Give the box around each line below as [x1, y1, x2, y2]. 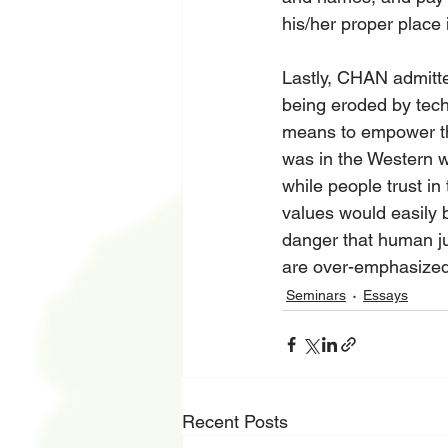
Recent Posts [182, 411, 288, 432]
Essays [363, 286, 408, 303]
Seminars [286, 286, 346, 303]
